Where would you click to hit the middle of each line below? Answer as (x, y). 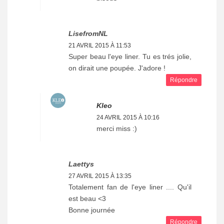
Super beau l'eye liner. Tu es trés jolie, (130, 56)
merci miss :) (117, 128)
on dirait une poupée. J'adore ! (117, 68)
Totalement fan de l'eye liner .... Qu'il (130, 187)
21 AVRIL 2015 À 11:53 (100, 45)
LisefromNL (88, 33)
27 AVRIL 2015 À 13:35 (100, 176)
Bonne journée (92, 210)
